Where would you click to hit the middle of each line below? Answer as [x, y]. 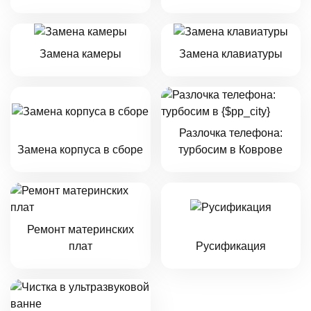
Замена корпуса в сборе [81, 150]
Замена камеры [80, 53]
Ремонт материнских [80, 229]
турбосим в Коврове [231, 150]
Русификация [230, 246]
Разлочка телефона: [230, 133]
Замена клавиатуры [230, 53]
